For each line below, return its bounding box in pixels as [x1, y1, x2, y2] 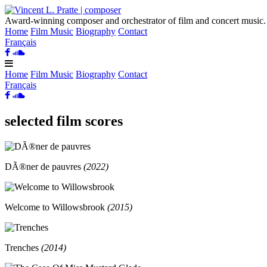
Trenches [5, 242, 39, 253]
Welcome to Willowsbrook [5, 201, 105, 212]
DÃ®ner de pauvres [5, 161, 81, 172]
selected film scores [5, 113, 123, 129]
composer [67, 15, 103, 26]
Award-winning [5, 15, 67, 26]
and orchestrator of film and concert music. [103, 15, 266, 26]
